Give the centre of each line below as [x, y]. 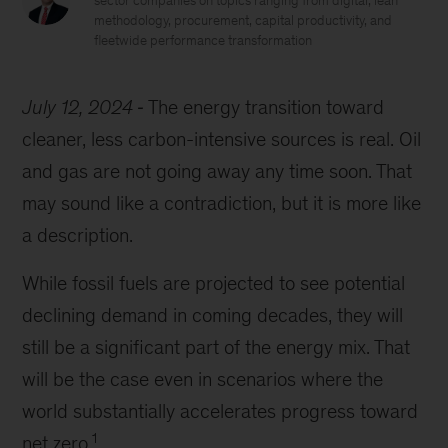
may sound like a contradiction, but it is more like [222, 203]
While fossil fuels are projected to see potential [214, 283]
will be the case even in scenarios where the [203, 379]
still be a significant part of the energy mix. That [216, 347]
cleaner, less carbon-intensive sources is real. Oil [222, 139]
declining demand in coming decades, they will [213, 315]
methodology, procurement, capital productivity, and [243, 20]
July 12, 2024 [78, 107]
